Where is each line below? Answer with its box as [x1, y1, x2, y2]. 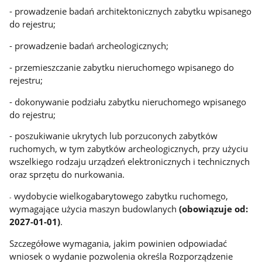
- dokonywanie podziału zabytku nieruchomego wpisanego [9, 95, 247, 108]
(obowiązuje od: [179, 202, 249, 215]
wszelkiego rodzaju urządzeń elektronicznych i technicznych [9, 156, 250, 168]
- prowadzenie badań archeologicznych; [9, 40, 169, 52]
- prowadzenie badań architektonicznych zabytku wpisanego [9, 5, 252, 18]
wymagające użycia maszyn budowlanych [9, 202, 180, 215]
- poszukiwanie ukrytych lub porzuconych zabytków [9, 130, 218, 142]
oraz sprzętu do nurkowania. [9, 168, 125, 181]
